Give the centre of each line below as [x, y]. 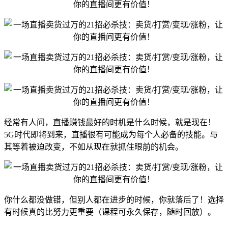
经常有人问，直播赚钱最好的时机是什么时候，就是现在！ [110, 122]
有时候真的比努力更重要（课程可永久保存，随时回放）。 [110, 212]
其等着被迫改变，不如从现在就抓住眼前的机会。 [94, 147]
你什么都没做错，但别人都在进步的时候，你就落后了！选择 [114, 199]
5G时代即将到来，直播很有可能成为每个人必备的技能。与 [111, 134]
